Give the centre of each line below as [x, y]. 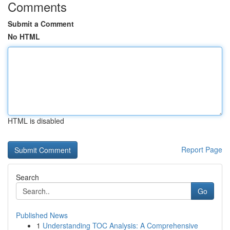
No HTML [24, 36]
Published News [42, 215]
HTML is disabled [36, 121]
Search [27, 177]
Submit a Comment [41, 24]
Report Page [202, 149]
